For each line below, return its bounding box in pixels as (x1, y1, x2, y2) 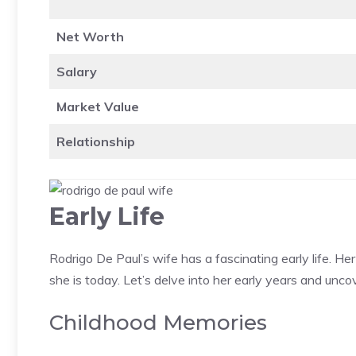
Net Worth (56, 28, 124, 44)
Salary (56, 63, 97, 79)
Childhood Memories (49, 309, 267, 335)
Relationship (56, 133, 135, 149)
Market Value (56, 98, 139, 114)
